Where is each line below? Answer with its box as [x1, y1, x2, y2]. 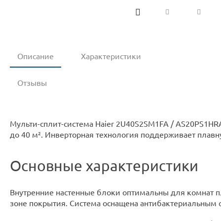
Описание [17, 52, 54, 61]
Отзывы [17, 78, 47, 87]
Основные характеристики [10, 157, 198, 174]
